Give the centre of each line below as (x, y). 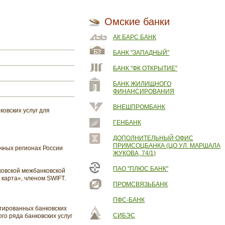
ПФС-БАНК (129, 200)
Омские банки (137, 22)
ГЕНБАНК (127, 123)
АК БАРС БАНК (135, 37)
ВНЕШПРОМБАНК (139, 107)
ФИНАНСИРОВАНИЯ (144, 91)
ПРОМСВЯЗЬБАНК (140, 184)
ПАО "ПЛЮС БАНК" (141, 169)
